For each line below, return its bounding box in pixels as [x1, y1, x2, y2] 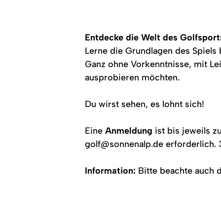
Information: [85, 165, 136, 176]
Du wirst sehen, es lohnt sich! [85, 98, 205, 110]
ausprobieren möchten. [85, 72, 180, 83]
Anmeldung [105, 125, 153, 136]
